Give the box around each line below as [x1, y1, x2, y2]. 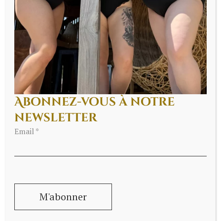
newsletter [14, 110, 98, 126]
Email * [14, 125, 39, 137]
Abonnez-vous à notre [14, 94, 175, 110]
